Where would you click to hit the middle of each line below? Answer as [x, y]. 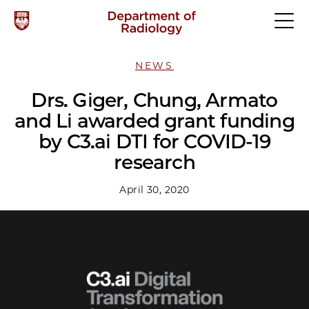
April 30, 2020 [154, 190]
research [154, 162]
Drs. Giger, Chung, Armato [154, 100]
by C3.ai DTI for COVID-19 [154, 141]
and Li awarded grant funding [154, 121]
